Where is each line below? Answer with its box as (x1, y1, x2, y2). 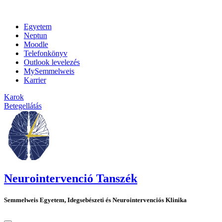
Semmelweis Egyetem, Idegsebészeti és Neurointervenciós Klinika (4, 196, 187, 204)
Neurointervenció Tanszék (4, 171, 137, 185)
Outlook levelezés (24, 58, 80, 66)
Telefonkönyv (24, 49, 67, 57)
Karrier (24, 76, 46, 84)
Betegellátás (4, 102, 42, 110)
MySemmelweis (24, 67, 74, 75)
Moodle (24, 40, 48, 49)
